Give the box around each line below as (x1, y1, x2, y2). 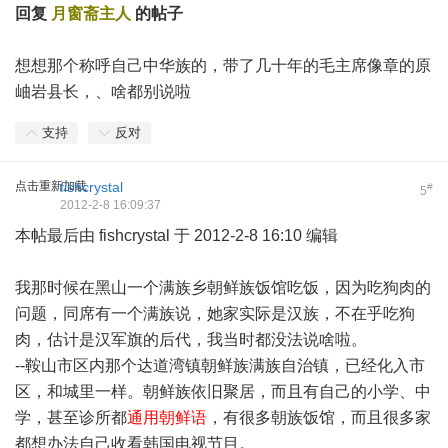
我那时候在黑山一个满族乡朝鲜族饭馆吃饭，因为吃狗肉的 (15, 279, 431, 296)
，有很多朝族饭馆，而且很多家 (207, 409, 431, 426)
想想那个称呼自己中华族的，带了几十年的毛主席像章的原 (15, 57, 431, 74)
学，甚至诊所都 (15, 409, 127, 426)
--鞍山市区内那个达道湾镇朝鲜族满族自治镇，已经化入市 (15, 357, 425, 374)
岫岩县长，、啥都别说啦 (15, 83, 191, 100)
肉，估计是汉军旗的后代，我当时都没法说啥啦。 (15, 331, 367, 348)
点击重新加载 (15, 179, 87, 193)
